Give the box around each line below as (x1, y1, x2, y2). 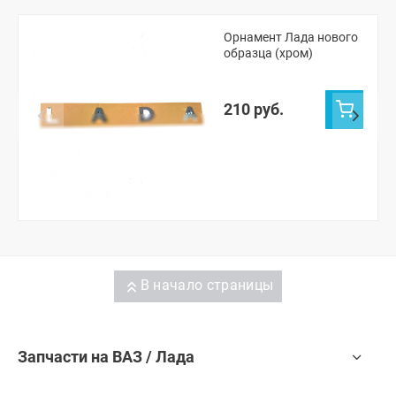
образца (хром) (224, 45, 313, 60)
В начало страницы (140, 277, 274, 294)
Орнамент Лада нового (224, 29, 358, 44)
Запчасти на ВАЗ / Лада (18, 347, 194, 367)
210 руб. (224, 100, 284, 119)
